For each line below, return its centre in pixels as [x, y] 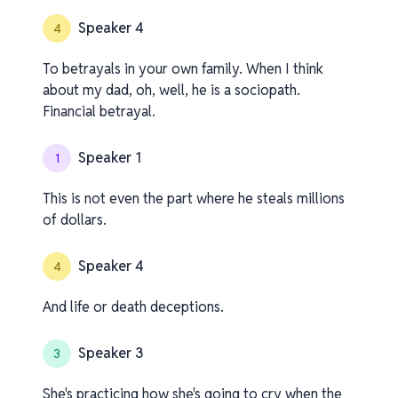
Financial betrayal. [99, 111]
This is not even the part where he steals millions [194, 199]
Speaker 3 [111, 353]
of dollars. [75, 220]
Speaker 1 [110, 158]
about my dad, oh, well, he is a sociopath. [171, 90]
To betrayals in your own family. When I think [183, 69]
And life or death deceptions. [133, 307]
